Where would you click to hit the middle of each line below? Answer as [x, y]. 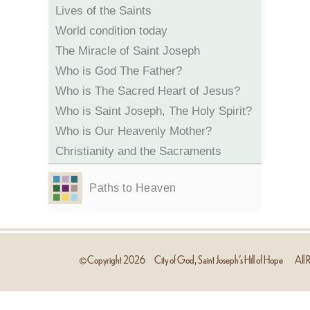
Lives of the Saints [103, 11]
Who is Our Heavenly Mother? [134, 131]
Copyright [104, 260]
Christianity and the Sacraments [138, 151]
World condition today [111, 31]
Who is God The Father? [119, 71]
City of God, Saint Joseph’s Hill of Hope [219, 260]
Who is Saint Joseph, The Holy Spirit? [154, 111]
